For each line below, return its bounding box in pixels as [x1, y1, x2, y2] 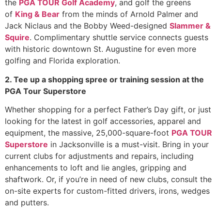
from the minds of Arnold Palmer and [60, 9, 198, 19]
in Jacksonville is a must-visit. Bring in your [48, 139, 209, 150]
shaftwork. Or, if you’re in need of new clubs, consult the [5, 174, 212, 185]
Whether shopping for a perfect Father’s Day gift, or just [5, 105, 211, 115]
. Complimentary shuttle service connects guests [30, 32, 208, 43]
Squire [5, 32, 30, 43]
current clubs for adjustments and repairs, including [5, 151, 194, 161]
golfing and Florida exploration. [5, 56, 120, 66]
